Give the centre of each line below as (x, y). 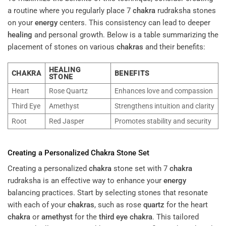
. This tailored (176, 217)
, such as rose (119, 205)
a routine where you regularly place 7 (70, 10)
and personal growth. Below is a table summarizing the (125, 35)
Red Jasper (66, 121)
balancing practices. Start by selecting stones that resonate (108, 193)
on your (21, 22)
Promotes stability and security (163, 121)
